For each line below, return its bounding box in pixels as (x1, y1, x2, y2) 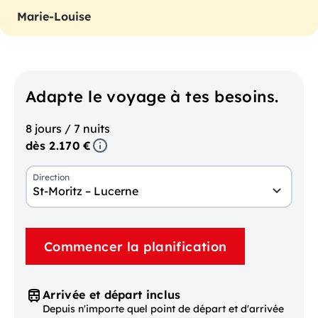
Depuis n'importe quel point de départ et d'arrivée (43, 302, 284, 316)
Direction (33, 172, 70, 183)
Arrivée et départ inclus (43, 287, 181, 302)
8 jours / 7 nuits (26, 121, 110, 136)
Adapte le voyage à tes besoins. (26, 87, 279, 107)
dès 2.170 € (26, 138, 92, 153)
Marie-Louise (17, 9, 91, 24)
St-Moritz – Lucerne (33, 184, 138, 199)
